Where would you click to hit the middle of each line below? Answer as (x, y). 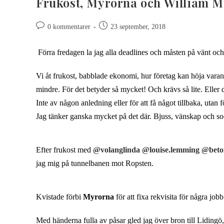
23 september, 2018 (138, 26)
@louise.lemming (171, 149)
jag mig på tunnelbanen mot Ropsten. (95, 163)
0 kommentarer (69, 26)
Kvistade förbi (59, 196)
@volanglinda (116, 149)
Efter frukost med (64, 149)
